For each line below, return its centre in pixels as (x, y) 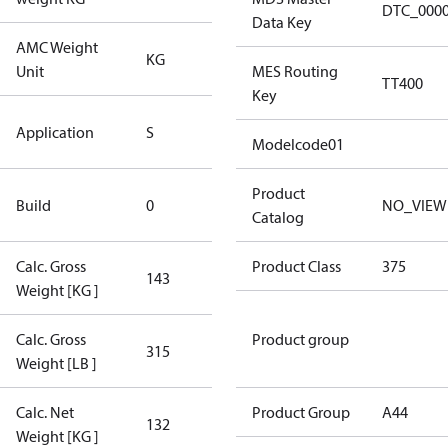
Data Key (282, 22)
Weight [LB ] (56, 363)
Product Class (296, 266)
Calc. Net (45, 412)
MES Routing (295, 71)
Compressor (255, 217)
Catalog (278, 217)
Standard (246, 120)
